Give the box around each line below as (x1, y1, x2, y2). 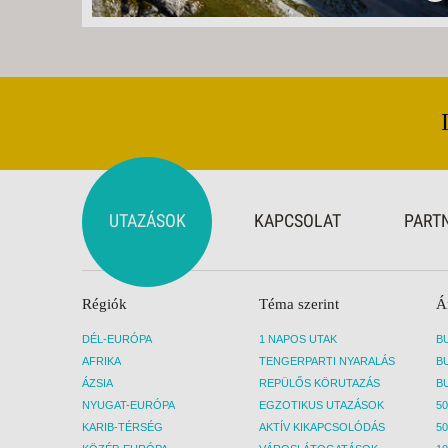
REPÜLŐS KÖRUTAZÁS (259, 376, 380, 389)
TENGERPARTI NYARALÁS (259, 354, 395, 367)
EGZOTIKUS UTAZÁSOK (259, 398, 384, 411)
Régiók (82, 295, 127, 312)
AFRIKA (82, 354, 121, 367)
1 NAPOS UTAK (259, 332, 337, 345)
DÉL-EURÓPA (82, 332, 152, 345)
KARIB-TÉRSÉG (82, 420, 163, 433)
